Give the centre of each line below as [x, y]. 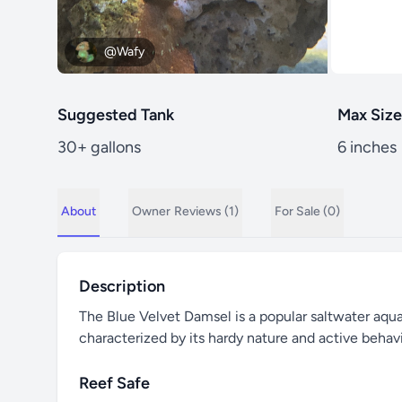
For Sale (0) [307, 211]
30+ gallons [99, 147]
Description [122, 286]
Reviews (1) [206, 211]
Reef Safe [114, 383]
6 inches [367, 147]
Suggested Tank [116, 114]
